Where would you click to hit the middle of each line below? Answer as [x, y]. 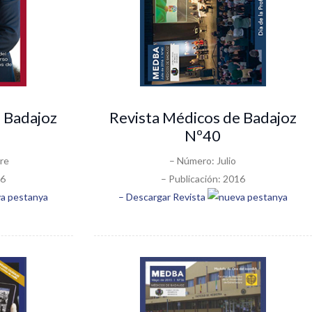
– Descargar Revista [163, 196]
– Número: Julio [203, 160]
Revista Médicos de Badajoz [203, 117]
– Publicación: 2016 [203, 178]
